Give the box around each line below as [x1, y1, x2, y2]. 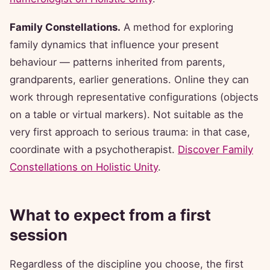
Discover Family [178, 143, 253, 156]
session [10, 225, 67, 245]
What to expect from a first [10, 206, 211, 225]
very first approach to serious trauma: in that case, [10, 126, 250, 139]
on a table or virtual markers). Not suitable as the [10, 108, 243, 121]
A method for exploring [121, 21, 233, 34]
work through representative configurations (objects [10, 91, 259, 104]
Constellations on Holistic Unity [10, 161, 158, 174]
